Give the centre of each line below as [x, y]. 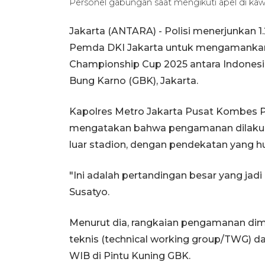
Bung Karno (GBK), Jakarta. [134, 80]
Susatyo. [89, 192]
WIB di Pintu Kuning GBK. [130, 256]
